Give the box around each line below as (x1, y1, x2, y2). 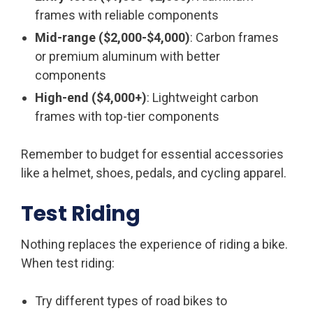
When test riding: (21, 255, 115, 270)
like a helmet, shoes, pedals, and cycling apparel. (21, 165, 286, 180)
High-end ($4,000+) (35, 89, 147, 105)
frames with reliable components (35, 7, 219, 22)
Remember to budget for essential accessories (21, 146, 284, 161)
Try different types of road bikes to (35, 293, 227, 308)
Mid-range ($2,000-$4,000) (35, 29, 190, 45)
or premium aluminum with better (35, 48, 220, 64)
